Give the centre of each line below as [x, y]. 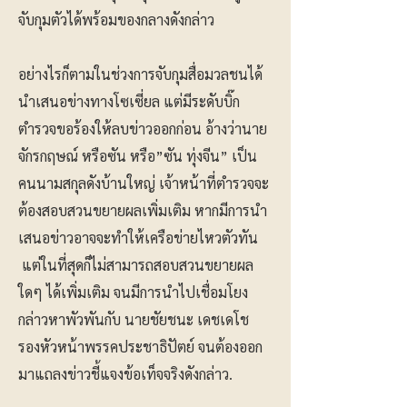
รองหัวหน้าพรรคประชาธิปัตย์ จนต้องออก [140, 347]
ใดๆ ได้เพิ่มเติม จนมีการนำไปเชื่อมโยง [133, 292]
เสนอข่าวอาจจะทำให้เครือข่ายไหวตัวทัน [138, 238]
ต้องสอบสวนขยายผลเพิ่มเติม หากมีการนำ [143, 210]
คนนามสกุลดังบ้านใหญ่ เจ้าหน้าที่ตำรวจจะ [144, 183]
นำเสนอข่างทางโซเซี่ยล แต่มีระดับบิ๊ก [129, 101]
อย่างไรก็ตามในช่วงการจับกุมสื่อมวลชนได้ [140, 74]
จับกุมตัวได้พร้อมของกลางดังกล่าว [116, 20]
